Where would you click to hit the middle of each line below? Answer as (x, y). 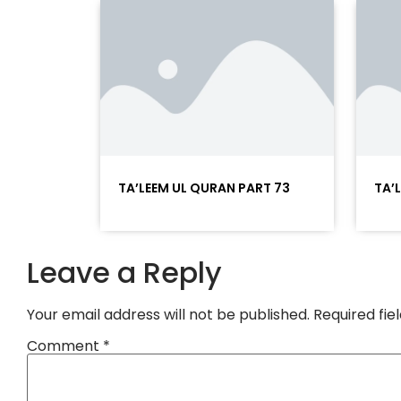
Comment (65, 346)
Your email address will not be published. (168, 315)
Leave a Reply (124, 273)
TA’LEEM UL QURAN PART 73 (204, 188)
